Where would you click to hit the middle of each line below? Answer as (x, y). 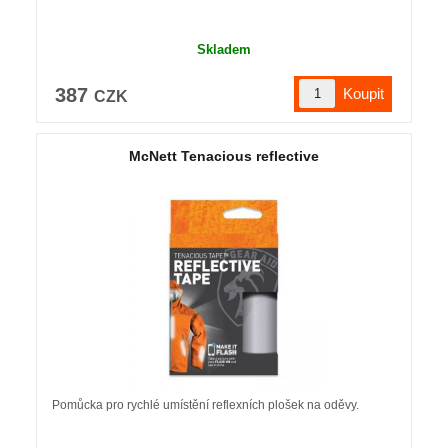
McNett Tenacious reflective (223, 155)
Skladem (223, 49)
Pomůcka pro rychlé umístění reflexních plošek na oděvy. (205, 404)
